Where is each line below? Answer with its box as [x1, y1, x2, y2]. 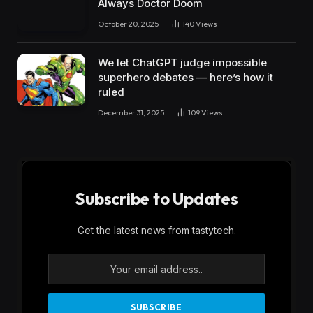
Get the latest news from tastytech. [77, 224, 236, 237]
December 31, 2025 [98, 108, 164, 118]
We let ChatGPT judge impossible [98, 56, 267, 70]
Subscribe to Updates [75, 188, 238, 210]
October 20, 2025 [98, 18, 159, 29]
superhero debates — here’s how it [98, 71, 273, 85]
